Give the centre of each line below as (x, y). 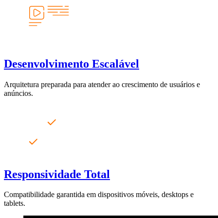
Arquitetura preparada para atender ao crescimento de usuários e (102, 84)
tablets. (15, 203)
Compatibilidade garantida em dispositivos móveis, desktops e (99, 195)
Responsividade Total (57, 174)
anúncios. (18, 93)
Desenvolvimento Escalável (72, 64)
